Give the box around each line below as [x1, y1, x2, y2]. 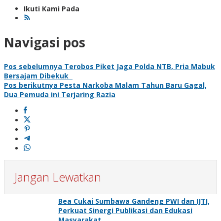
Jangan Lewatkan [14, 169, 101, 185]
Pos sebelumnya [4, 62, 62, 72]
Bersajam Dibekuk [4, 71, 73, 81]
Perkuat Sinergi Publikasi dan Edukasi [58, 206, 192, 216]
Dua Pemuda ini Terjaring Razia [4, 90, 115, 100]
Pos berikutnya [4, 80, 58, 90]
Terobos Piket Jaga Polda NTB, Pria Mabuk [62, 62, 215, 72]
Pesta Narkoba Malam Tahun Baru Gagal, [58, 80, 207, 90]
